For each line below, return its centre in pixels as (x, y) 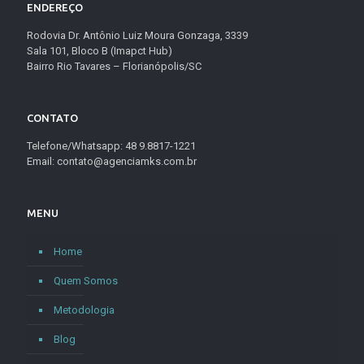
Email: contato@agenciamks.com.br (112, 162)
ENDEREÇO (55, 8)
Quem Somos (86, 281)
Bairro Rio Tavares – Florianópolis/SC (114, 67)
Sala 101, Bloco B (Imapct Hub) (100, 51)
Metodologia (84, 310)
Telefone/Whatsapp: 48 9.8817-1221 (111, 146)
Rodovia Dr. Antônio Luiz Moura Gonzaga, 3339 (137, 36)
